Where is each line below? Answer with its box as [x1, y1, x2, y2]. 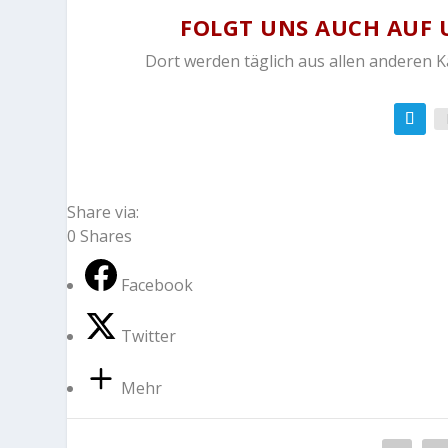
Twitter [121, 325, 177, 348]
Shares [80, 225, 133, 248]
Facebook [121, 274, 194, 297]
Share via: [67, 201, 140, 224]
